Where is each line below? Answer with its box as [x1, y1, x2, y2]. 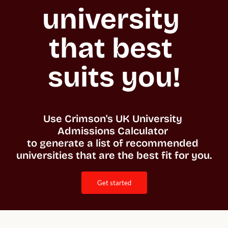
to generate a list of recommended [27, 136, 198, 149]
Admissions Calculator [58, 124, 170, 137]
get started [102, 178, 131, 187]
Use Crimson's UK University [43, 112, 182, 125]
